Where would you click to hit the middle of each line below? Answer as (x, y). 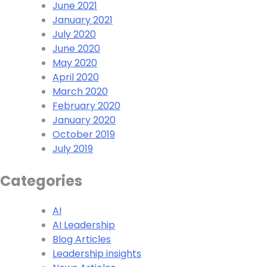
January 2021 (83, 20)
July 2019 (73, 149)
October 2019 (84, 135)
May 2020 (75, 63)
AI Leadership (84, 225)
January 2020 (84, 120)
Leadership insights (97, 254)
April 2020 (76, 77)
